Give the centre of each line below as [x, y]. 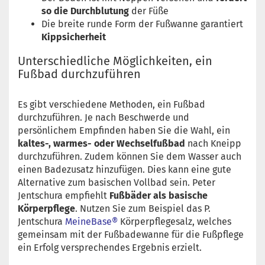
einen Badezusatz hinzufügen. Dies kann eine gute [125, 169]
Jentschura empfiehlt [64, 195]
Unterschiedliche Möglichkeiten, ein [115, 61]
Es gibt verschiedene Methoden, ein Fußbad [112, 104]
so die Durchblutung [85, 11]
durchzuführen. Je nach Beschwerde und [104, 117]
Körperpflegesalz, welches [174, 222]
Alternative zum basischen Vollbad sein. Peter [117, 182]
